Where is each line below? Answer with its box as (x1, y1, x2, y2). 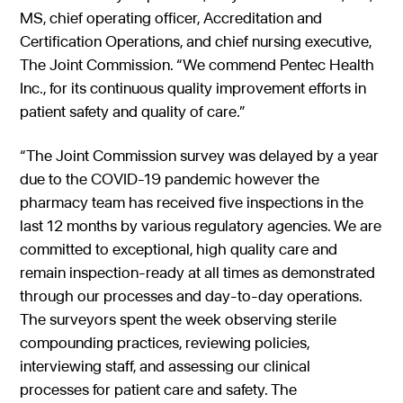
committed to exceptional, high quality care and (20, 238, 338, 258)
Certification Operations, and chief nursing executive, (20, 31, 372, 51)
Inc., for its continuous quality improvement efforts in (20, 78, 367, 98)
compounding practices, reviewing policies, (20, 332, 310, 352)
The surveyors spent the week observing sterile (20, 309, 337, 328)
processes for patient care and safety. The (20, 379, 298, 399)
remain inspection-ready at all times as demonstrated (20, 262, 376, 282)
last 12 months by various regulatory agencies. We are (20, 215, 382, 235)
